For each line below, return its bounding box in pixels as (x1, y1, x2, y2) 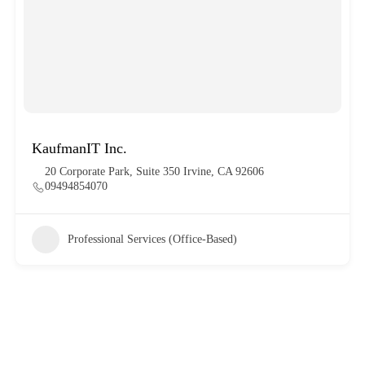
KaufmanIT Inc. (31, 139, 127, 156)
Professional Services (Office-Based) (67, 232, 237, 245)
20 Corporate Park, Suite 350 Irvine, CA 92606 (44, 165, 264, 178)
